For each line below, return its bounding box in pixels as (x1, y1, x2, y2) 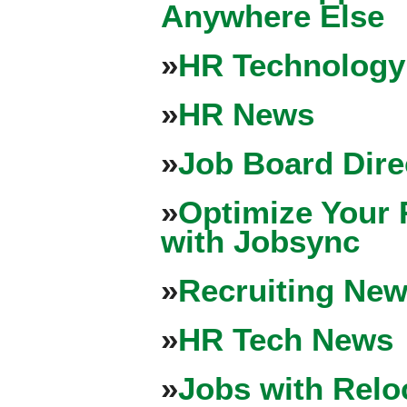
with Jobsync (160, 223, 360, 259)
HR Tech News (177, 321, 393, 357)
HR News (177, 95, 314, 132)
